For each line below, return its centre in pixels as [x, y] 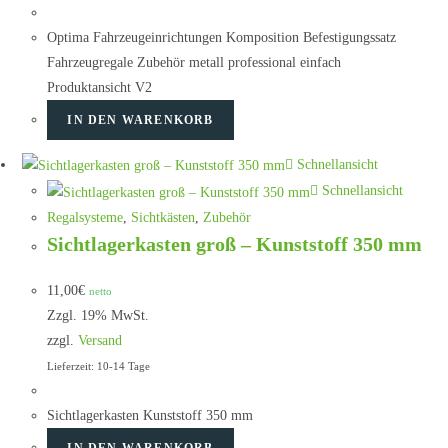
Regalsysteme [85, 217]
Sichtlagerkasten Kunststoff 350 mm [150, 415]
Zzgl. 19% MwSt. [98, 315]
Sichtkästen [163, 217]
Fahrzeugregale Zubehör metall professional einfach [194, 62]
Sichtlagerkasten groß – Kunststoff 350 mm [235, 243]
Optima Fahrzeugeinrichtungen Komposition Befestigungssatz [222, 37]
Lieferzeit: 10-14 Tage [99, 365]
